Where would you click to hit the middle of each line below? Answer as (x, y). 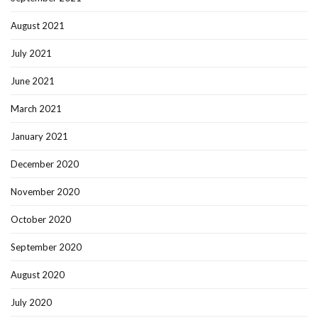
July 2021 (31, 54)
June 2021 (33, 81)
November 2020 (45, 192)
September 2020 (46, 247)
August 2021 (38, 26)
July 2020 (31, 303)
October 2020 (41, 220)
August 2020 (38, 275)
